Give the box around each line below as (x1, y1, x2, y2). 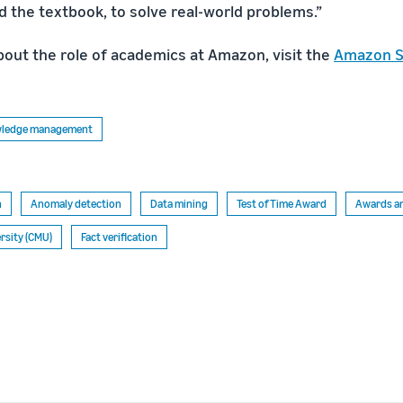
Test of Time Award (237, 196, 327, 210)
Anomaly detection (31, 196, 121, 210)
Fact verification (81, 229, 157, 244)
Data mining (150, 196, 208, 210)
